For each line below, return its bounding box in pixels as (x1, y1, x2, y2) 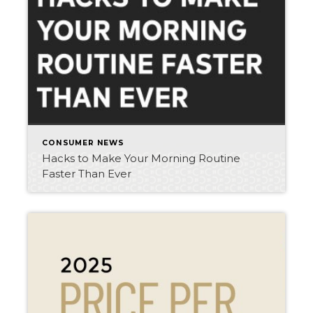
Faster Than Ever (42, 167, 131, 180)
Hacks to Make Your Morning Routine (42, 152, 240, 165)
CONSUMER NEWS (42, 138, 124, 147)
